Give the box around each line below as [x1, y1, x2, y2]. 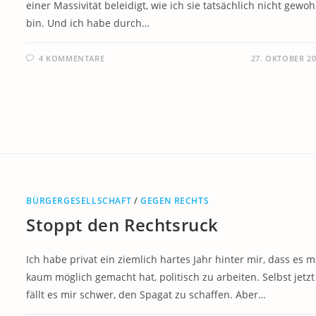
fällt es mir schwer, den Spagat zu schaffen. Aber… [26, 288, 267, 302]
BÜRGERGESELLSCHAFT [26, 195, 132, 207]
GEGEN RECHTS [140, 195, 209, 207]
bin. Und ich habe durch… [26, 16, 150, 30]
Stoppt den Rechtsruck [26, 213, 219, 237]
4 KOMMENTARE [38, 52, 105, 63]
